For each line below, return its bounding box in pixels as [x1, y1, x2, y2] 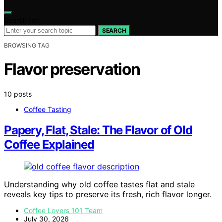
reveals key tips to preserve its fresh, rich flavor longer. [4, 189, 212, 200]
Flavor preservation [4, 59, 140, 79]
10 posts [4, 89, 32, 98]
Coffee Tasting [24, 105, 71, 113]
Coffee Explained [4, 137, 94, 152]
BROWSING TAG [4, 41, 50, 49]
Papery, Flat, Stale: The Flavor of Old [4, 123, 192, 138]
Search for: [4, 15, 40, 24]
